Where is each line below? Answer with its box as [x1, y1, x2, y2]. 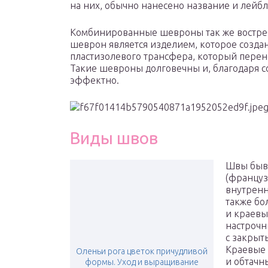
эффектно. [70, 75, 119, 86]
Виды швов [70, 129, 158, 148]
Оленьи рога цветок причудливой [76, 246, 208, 257]
